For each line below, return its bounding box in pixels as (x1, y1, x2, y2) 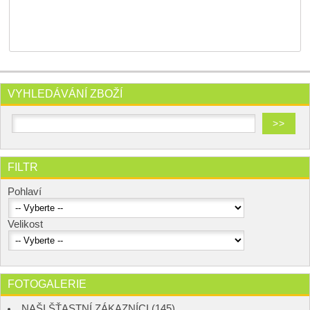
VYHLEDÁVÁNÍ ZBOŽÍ (8, 86, 122, 100)
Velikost (8, 218, 46, 230)
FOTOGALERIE (8, 277, 86, 290)
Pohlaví (8, 185, 44, 197)
